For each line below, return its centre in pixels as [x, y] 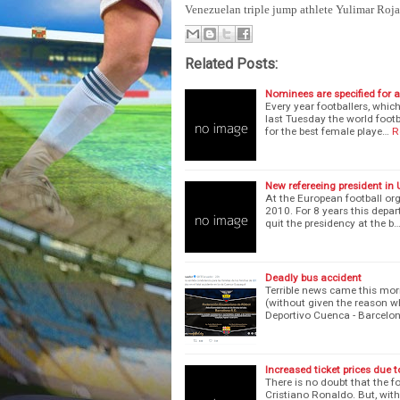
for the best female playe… [327, 131]
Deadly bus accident [313, 277]
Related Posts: [231, 63]
